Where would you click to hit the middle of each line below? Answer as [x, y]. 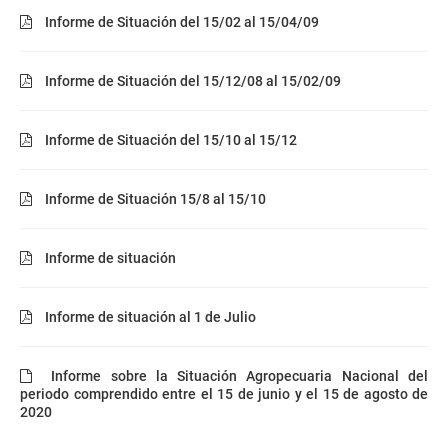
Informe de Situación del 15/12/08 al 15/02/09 [191, 81]
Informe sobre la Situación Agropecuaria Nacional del [235, 376]
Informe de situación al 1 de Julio [149, 317]
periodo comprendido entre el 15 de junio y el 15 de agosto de [224, 394]
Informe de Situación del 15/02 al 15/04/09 [180, 22]
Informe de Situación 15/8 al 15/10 [154, 199]
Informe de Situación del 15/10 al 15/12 [169, 140]
